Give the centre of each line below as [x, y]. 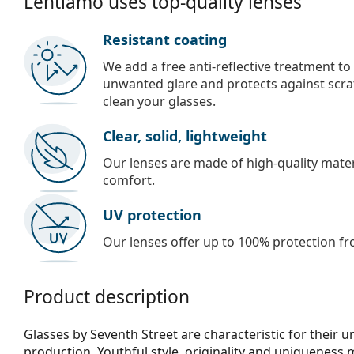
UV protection [152, 215]
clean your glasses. [159, 101]
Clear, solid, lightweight [185, 136]
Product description [107, 296]
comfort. [129, 180]
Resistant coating [165, 39]
